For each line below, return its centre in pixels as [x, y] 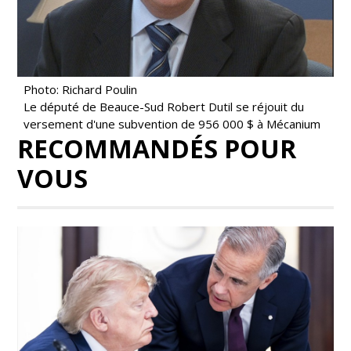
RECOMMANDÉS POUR [157, 148]
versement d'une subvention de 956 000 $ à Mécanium [172, 123]
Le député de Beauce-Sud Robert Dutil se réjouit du [164, 106]
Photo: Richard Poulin [81, 89]
